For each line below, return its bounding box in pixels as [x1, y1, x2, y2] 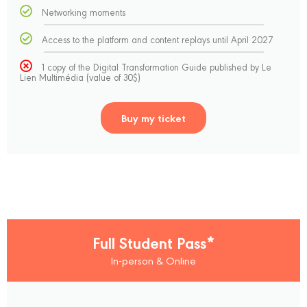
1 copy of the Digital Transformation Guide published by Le [42, 60, 272, 73]
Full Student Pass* [93, 231, 214, 254]
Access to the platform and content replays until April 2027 [42, 33, 274, 45]
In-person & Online [111, 253, 196, 267]
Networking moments [42, 5, 126, 18]
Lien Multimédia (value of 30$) [20, 71, 141, 83]
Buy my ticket [121, 110, 186, 125]
